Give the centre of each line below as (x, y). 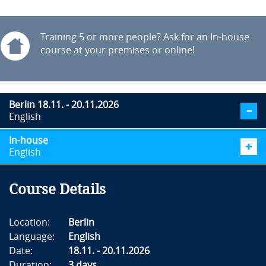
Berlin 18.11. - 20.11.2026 (64, 104)
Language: (32, 236)
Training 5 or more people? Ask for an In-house (145, 37)
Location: (29, 222)
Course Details (57, 189)
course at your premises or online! (118, 50)
